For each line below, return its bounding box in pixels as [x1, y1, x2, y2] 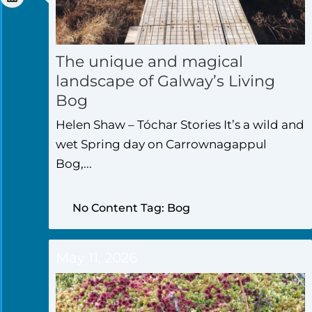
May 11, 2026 [56, 249, 137, 266]
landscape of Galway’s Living [56, 72, 275, 91]
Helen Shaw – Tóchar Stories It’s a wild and [56, 118, 304, 132]
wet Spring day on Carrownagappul [56, 137, 267, 152]
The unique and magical [56, 52, 243, 72]
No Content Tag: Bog [72, 201, 190, 214]
